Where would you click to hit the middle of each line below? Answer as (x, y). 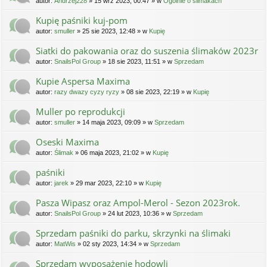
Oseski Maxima (67, 142)
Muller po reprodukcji (80, 112)
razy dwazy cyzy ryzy (87, 92)
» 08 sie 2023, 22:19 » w (156, 92)
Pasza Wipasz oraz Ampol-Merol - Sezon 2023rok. (138, 203)
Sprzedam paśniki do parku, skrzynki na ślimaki (133, 233)
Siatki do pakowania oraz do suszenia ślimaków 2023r (147, 51)
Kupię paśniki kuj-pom (82, 21)
